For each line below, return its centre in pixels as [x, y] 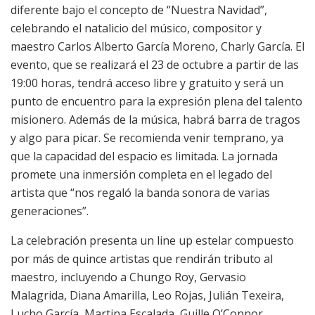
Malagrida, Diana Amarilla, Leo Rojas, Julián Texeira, [147, 295]
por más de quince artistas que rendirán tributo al [142, 258]
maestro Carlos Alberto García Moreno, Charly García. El [157, 46]
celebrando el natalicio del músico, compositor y [136, 28]
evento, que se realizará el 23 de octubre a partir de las [155, 64]
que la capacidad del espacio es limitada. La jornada [144, 156]
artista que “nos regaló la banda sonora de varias [140, 192]
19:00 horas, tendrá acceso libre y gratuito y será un [147, 83]
